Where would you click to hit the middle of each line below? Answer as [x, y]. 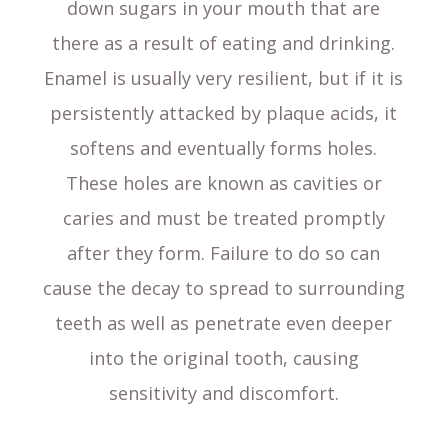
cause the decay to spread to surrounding [223, 288]
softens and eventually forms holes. [224, 148]
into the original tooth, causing [223, 358]
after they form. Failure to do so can [224, 253]
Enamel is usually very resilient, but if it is [224, 78]
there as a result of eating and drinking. [224, 43]
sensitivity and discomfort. [223, 393]
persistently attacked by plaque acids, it [224, 113]
